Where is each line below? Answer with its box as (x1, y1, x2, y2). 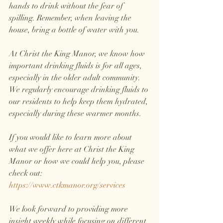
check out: (9, 168, 44, 179)
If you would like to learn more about (9, 132, 134, 143)
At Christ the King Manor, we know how (9, 49, 147, 59)
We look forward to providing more (9, 204, 130, 215)
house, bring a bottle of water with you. (9, 25, 139, 35)
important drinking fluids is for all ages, (9, 61, 144, 71)
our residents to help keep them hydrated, (9, 97, 150, 107)
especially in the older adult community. (9, 73, 142, 83)
